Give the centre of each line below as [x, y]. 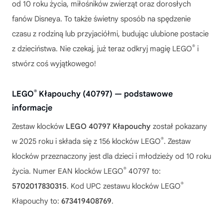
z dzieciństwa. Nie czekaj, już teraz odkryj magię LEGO [102, 49]
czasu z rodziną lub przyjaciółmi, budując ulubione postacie [110, 34]
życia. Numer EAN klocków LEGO [68, 171]
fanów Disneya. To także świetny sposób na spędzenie [101, 19]
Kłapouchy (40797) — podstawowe [105, 94]
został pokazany [179, 126]
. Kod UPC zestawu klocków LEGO [124, 186]
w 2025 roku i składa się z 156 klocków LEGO [86, 141]
